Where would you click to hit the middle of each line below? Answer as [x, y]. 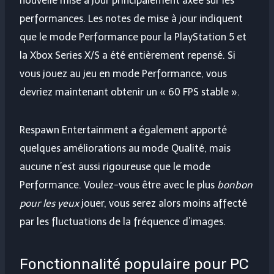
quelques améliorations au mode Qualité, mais [125, 149]
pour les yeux [49, 204]
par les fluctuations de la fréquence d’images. [123, 222]
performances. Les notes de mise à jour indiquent [131, 19]
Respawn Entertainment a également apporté [123, 130]
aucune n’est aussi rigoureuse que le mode [115, 167]
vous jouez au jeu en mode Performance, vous [123, 74]
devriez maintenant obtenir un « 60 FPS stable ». [130, 92]
